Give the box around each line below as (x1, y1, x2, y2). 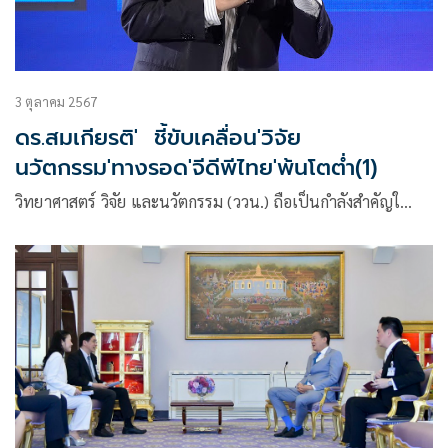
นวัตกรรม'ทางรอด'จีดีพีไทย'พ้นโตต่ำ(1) (15, 151, 377, 185)
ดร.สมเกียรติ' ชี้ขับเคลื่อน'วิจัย (15, 121, 301, 155)
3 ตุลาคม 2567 (15, 93, 98, 111)
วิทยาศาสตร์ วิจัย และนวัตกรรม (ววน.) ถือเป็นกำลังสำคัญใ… (15, 191, 413, 213)
